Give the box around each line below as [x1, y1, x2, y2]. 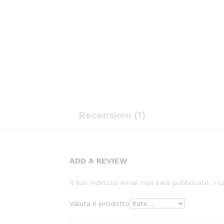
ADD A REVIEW [69, 156, 127, 166]
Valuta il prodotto [69, 199, 129, 208]
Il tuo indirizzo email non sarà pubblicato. [69, 178, 211, 187]
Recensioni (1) [78, 109, 145, 121]
